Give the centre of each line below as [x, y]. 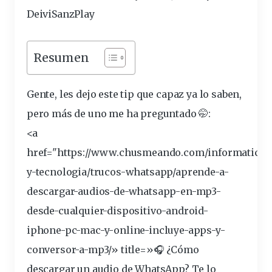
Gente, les [52, 94]
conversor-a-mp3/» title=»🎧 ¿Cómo [113, 250]
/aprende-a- [201, 172]
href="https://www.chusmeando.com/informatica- [148, 153]
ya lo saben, [213, 94]
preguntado [168, 114]
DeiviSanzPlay [61, 14]
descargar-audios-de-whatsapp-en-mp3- [124, 192]
